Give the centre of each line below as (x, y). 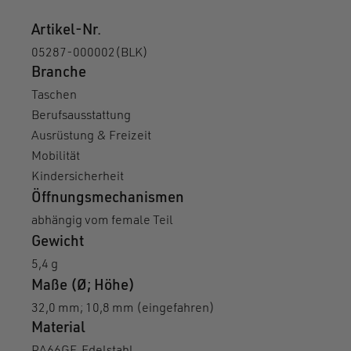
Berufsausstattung (81, 116)
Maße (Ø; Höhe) (83, 286)
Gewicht (58, 242)
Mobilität (56, 157)
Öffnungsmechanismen (108, 199)
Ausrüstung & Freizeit (91, 136)
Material (58, 329)
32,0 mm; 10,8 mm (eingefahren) (123, 309)
